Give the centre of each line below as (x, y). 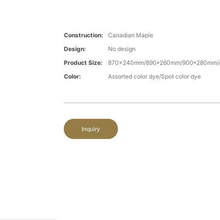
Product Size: (83, 63)
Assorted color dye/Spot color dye (154, 77)
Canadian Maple (130, 35)
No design (122, 49)
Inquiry (91, 129)
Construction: (83, 35)
